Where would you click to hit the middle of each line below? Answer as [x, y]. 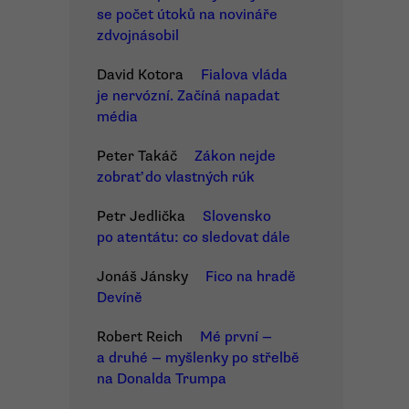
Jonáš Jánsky [142, 277]
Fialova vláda [244, 75]
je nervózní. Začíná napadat [188, 96]
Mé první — [236, 337]
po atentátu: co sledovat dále [194, 237]
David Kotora [140, 75]
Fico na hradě [251, 277]
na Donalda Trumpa [162, 379]
